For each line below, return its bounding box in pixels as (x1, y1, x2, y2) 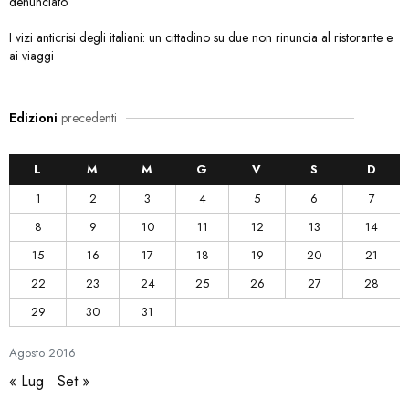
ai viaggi (9, 47, 54, 66)
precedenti (58, 109, 117, 128)
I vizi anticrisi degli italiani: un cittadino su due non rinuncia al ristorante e (9, 28, 393, 47)
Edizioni (9, 109, 58, 128)
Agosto (9, 344, 45, 362)
